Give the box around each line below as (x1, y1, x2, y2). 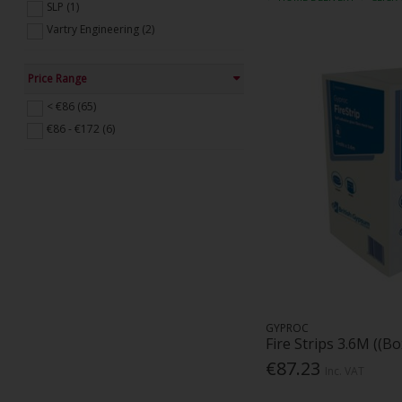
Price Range (27, 70, 87, 86)
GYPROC (266, 319, 310, 336)
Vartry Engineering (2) (46, 22, 154, 38)
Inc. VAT (325, 363, 365, 379)
